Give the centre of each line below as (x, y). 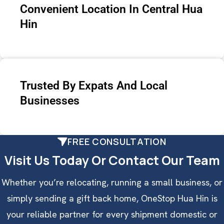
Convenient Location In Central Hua (111, 9)
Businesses (50, 100)
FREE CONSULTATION (117, 141)
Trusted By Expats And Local (94, 85)
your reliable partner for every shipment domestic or (112, 214)
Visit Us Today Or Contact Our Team (112, 160)
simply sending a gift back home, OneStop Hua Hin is (112, 198)
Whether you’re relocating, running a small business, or (112, 182)
